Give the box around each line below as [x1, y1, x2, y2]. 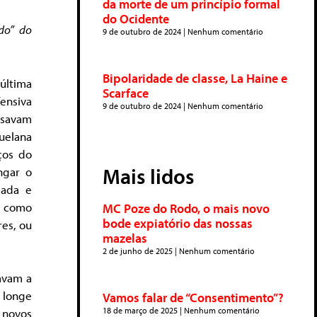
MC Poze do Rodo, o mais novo [103, 200, 270, 217]
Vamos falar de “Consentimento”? [103, 289, 284, 306]
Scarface [103, 85, 149, 101]
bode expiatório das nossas [103, 215, 253, 231]
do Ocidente [103, 11, 169, 27]
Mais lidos [103, 163, 195, 190]
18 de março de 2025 [103, 305, 180, 316]
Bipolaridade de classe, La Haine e [103, 70, 287, 86]
